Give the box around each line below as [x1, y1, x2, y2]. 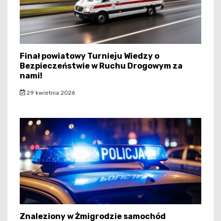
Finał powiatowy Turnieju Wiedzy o [20, 51, 159, 61]
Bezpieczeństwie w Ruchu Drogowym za [20, 61, 183, 71]
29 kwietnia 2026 [25, 89, 75, 96]
